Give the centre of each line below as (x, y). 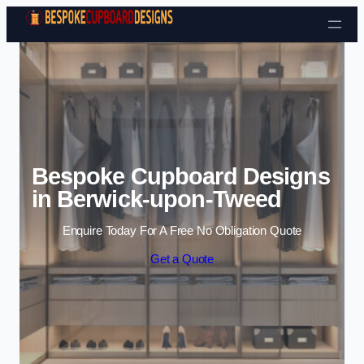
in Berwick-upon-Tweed (156, 199)
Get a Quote (182, 260)
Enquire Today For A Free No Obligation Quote (182, 230)
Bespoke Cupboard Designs (180, 177)
